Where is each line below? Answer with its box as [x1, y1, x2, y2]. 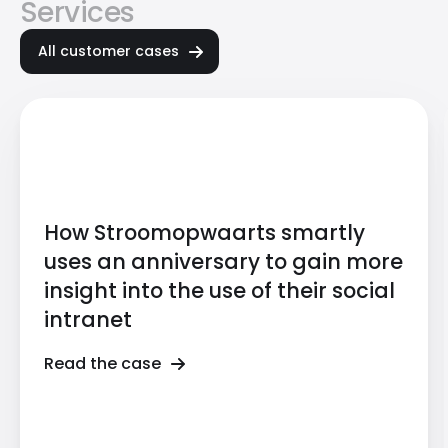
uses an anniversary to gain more [44, 246, 403, 276]
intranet [44, 304, 132, 334]
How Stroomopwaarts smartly [44, 217, 365, 247]
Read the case [44, 351, 161, 375]
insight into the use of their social [44, 275, 395, 305]
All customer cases [38, 41, 179, 62]
